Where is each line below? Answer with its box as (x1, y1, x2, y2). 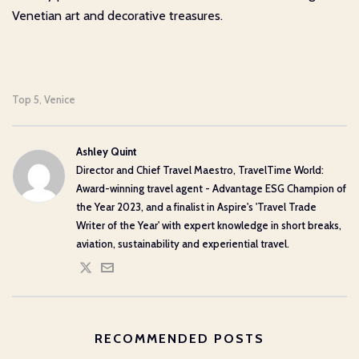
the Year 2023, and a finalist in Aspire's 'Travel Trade (76, 200, 317, 214)
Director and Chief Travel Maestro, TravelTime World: (76, 163, 324, 177)
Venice (44, 93, 75, 107)
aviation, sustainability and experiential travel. (76, 237, 289, 251)
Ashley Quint (76, 145, 137, 159)
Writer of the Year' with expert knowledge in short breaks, (76, 219, 341, 232)
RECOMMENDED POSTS (95, 331, 264, 347)
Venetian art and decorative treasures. (12, 8, 223, 24)
